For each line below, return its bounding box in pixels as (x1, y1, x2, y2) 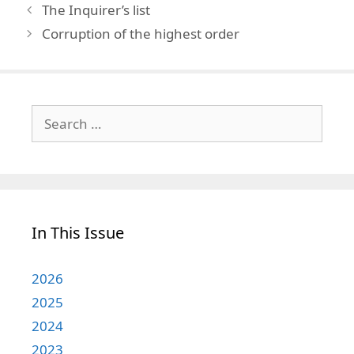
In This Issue (32, 222, 124, 244)
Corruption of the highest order (42, 24, 240, 43)
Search (31, 105, 74, 124)
